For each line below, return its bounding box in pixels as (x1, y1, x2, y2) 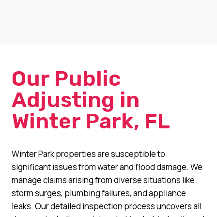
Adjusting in (12, 87, 139, 112)
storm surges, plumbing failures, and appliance (12, 187, 186, 199)
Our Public (12, 65, 121, 91)
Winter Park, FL (12, 108, 170, 134)
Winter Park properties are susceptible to (12, 148, 165, 159)
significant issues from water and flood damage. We (12, 161, 202, 172)
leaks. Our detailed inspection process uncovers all (12, 200, 201, 212)
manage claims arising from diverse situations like (12, 174, 195, 186)
